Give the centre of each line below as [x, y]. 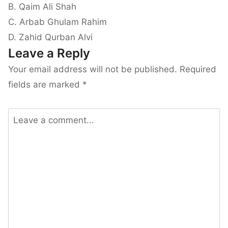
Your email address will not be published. [93, 69]
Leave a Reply [49, 53]
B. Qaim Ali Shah [42, 7]
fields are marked [45, 85]
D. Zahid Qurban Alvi [50, 37]
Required [198, 69]
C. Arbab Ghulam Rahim [58, 22]
